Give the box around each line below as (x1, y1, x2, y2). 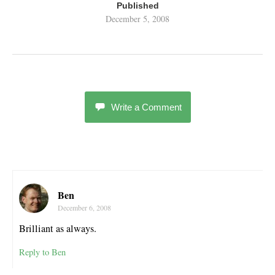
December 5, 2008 (106, 13, 169, 25)
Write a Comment (110, 102, 182, 112)
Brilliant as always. (19, 221, 96, 235)
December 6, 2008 (58, 202, 111, 212)
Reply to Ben (19, 246, 66, 258)
